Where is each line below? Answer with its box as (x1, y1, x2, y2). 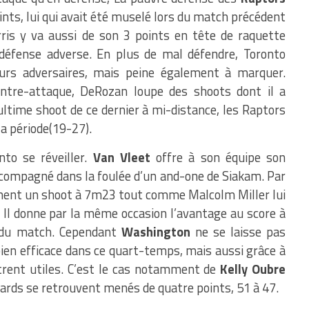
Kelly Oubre (220, 259, 286, 279)
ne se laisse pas (190, 222, 286, 241)
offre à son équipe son (150, 148, 286, 167)
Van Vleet (92, 148, 150, 167)
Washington (121, 222, 190, 241)
